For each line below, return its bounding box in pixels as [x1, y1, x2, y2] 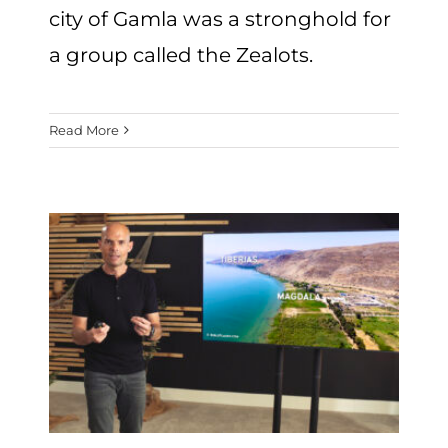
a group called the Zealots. [49, 42, 314, 67]
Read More [49, 121, 120, 138]
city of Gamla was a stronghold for [49, 6, 392, 31]
